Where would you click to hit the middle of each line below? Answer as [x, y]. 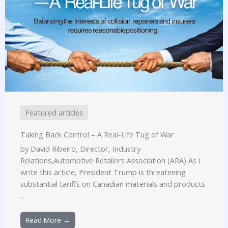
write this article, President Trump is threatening [103, 172]
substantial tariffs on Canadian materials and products [113, 184]
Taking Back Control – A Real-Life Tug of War [97, 135]
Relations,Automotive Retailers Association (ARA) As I [110, 161]
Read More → [48, 220]
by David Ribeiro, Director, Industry [80, 149]
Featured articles [54, 113]
